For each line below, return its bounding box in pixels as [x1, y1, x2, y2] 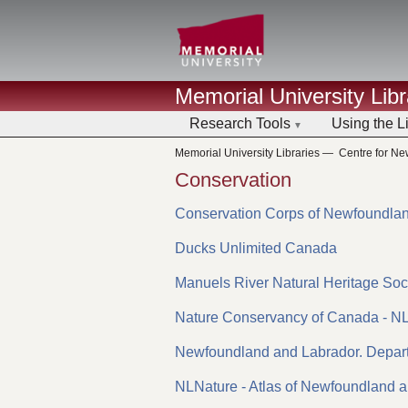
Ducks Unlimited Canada [175, 240, 337, 256]
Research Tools [189, 115, 291, 131]
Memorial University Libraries [175, 147, 320, 160]
